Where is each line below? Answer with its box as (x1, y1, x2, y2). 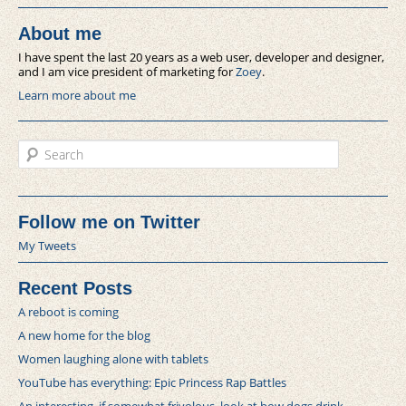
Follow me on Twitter (18, 212, 200, 233)
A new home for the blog (18, 327, 150, 344)
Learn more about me (18, 87, 136, 104)
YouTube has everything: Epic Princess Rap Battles (18, 374, 286, 391)
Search (18, 139, 54, 156)
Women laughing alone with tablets (18, 351, 208, 368)
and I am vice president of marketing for (18, 63, 236, 81)
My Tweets (18, 237, 76, 255)
